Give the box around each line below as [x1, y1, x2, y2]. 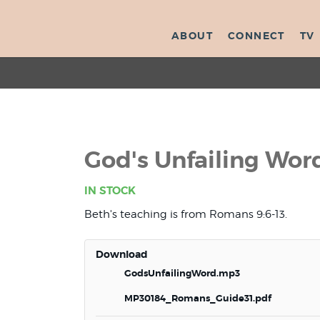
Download [96, 248, 149, 261]
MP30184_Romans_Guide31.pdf [124, 293, 272, 304]
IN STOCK [84, 184, 136, 198]
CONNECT [228, 29, 285, 42]
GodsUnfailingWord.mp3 [124, 268, 241, 279]
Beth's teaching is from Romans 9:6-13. [84, 208, 288, 221]
